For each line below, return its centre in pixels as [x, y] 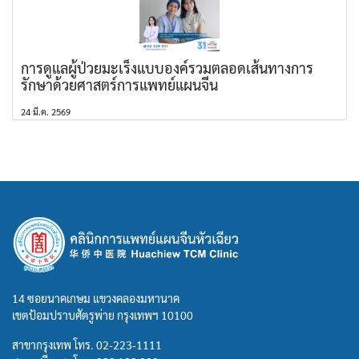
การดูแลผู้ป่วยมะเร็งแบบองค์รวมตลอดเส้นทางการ [167, 67]
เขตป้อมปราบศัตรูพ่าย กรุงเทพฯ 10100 [103, 315]
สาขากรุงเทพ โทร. [54, 344]
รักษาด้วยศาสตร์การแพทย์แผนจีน [119, 84]
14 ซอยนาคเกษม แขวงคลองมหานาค [96, 298]
